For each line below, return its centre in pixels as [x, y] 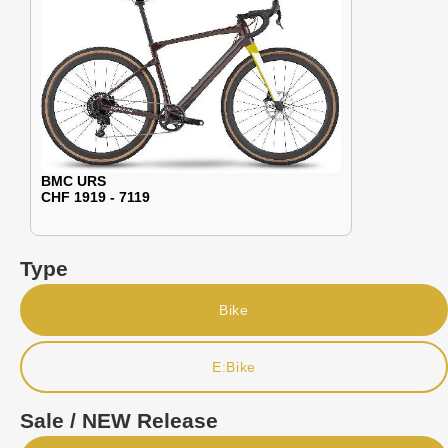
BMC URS [73, 180]
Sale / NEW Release [119, 421]
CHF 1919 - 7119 [95, 196]
